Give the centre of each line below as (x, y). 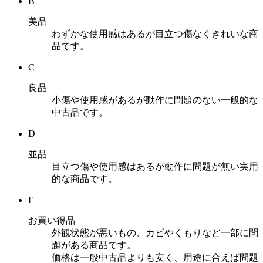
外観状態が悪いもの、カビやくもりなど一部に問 (155, 232)
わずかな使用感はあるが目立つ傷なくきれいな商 (155, 33)
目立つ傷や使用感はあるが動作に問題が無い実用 (155, 166)
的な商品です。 (85, 178)
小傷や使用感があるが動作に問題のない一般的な (155, 100)
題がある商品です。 (94, 245)
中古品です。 (80, 112)
